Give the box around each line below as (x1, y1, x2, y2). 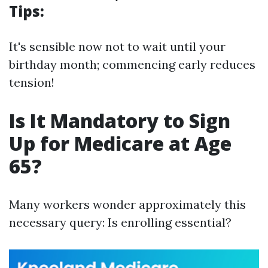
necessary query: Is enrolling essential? (9, 215, 232, 230)
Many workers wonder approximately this (9, 197, 246, 212)
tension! (9, 75, 54, 90)
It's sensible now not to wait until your (9, 39, 226, 54)
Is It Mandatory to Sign (9, 108, 230, 133)
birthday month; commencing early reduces (9, 57, 255, 72)
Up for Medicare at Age (9, 130, 232, 156)
